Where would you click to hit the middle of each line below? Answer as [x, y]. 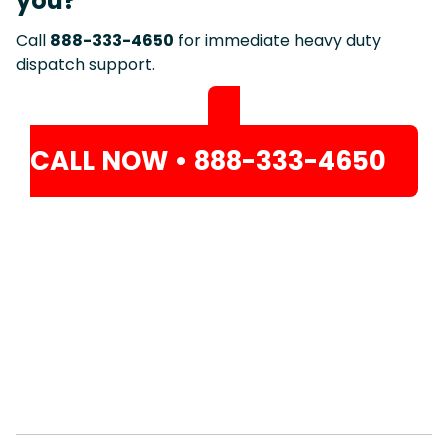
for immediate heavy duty [277, 40]
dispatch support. [85, 64]
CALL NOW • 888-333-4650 [208, 160]
